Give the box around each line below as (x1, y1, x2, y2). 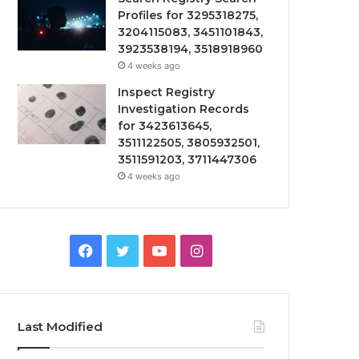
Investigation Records (118, 102, 250, 116)
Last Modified (18, 319, 103, 334)
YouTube (166, 241, 224, 258)
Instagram (201, 241, 271, 258)
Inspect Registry (118, 85, 216, 99)
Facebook (92, 241, 159, 258)
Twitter (128, 241, 178, 258)
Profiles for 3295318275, (118, 8, 259, 22)
